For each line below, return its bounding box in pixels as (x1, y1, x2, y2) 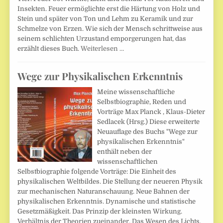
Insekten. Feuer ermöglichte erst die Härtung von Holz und (17, 5, 201, 13)
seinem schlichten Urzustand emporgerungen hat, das (17, 35, 187, 43)
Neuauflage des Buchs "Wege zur (97, 127, 198, 135)
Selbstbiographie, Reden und (97, 98, 187, 106)
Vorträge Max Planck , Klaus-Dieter (97, 108, 206, 115)
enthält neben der (97, 147, 152, 155)
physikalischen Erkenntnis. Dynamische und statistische (17, 197, 196, 205)
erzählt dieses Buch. (17, 45, 81, 53)
